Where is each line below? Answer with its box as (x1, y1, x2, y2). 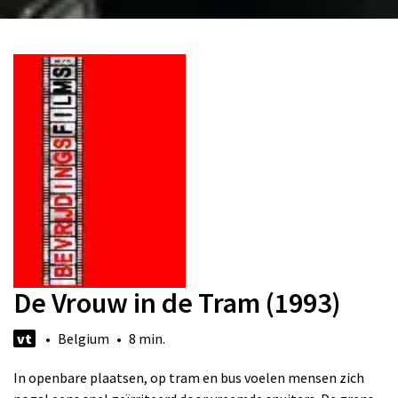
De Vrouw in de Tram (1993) (13, 285, 340, 322)
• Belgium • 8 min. (36, 330, 165, 348)
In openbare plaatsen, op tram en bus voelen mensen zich (13, 369, 364, 387)
